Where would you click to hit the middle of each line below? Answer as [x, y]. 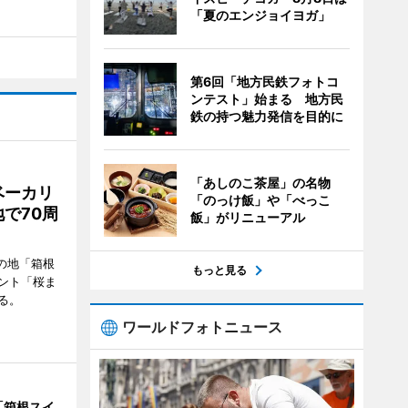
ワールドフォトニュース [202, 327]
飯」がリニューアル [247, 217]
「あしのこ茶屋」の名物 [260, 183]
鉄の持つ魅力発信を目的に [266, 116]
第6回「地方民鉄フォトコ [264, 82]
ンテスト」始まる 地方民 [266, 99]
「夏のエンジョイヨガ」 [260, 15]
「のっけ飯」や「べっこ [260, 200]
